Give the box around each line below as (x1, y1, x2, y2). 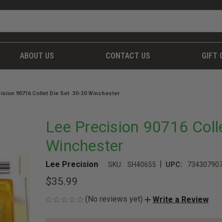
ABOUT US (20, 51, 55, 60)
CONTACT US (105, 51, 150, 60)
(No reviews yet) (85, 194, 143, 204)
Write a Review (153, 194, 209, 204)
